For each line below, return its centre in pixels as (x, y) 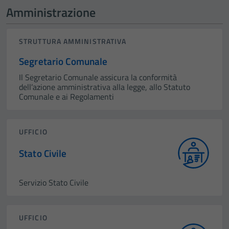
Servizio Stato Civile (54, 182)
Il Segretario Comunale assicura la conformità (98, 77)
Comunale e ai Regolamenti (66, 97)
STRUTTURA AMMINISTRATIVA (73, 41)
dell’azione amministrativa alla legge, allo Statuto (105, 87)
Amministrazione (51, 12)
